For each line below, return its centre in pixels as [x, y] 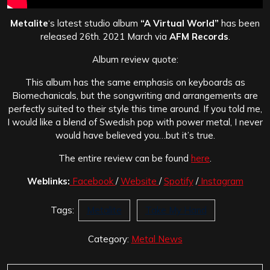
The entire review [96, 159]
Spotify [178, 181]
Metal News [157, 239]
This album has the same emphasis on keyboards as [135, 83]
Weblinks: [48, 181]
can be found [163, 159]
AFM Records [197, 37]
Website [140, 181]
